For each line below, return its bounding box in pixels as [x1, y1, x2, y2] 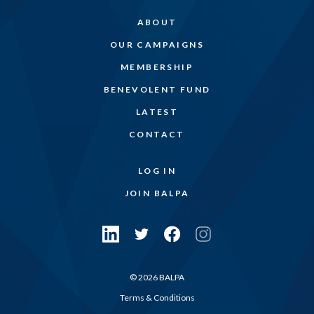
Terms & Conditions [119, 292, 195, 303]
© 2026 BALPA [130, 272, 184, 282]
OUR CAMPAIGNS [109, 39, 205, 50]
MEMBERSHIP [121, 62, 193, 72]
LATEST [135, 107, 179, 117]
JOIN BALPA [124, 188, 190, 198]
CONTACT [129, 129, 185, 139]
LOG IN [137, 165, 177, 176]
